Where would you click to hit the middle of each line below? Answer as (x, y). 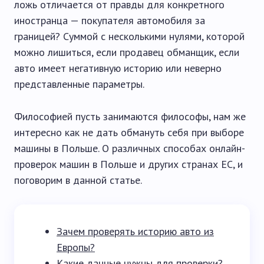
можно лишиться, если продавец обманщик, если (127, 52)
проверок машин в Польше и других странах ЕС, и (128, 164)
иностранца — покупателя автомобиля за (110, 20)
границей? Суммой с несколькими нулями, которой (129, 36)
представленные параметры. (79, 84)
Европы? (76, 247)
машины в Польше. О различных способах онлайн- (130, 148)
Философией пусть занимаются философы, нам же (130, 116)
